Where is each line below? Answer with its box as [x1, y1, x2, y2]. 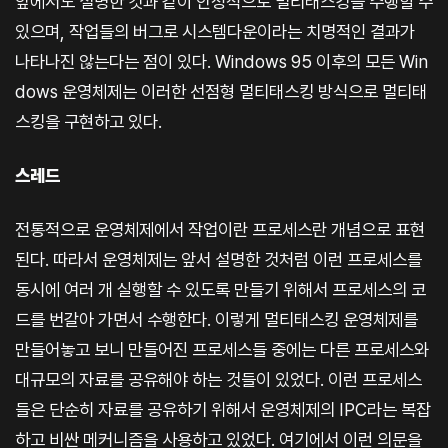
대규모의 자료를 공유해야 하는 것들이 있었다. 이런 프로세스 [15, 368, 422, 390]
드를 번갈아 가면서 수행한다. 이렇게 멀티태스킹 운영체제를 [15, 308, 418, 330]
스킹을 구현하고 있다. [15, 110, 162, 132]
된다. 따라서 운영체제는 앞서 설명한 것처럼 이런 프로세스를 [15, 248, 422, 270]
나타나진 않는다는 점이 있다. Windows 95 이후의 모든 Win [15, 50, 428, 72]
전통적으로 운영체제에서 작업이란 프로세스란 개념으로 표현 [15, 218, 425, 240]
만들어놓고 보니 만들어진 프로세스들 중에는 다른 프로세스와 [15, 338, 429, 360]
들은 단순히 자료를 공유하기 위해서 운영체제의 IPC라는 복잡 [15, 398, 431, 420]
